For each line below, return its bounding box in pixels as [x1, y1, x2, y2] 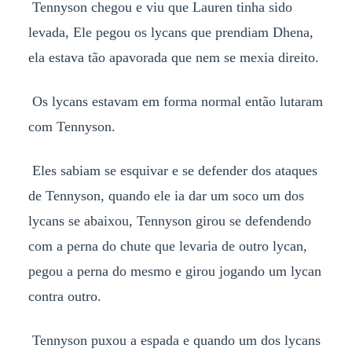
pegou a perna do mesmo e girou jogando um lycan [27, 262, 321, 279]
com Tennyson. [27, 118, 115, 134]
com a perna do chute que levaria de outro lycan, [27, 237, 307, 254]
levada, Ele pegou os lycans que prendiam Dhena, [27, 24, 313, 40]
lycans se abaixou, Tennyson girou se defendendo [27, 212, 311, 229]
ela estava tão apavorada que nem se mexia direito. [27, 49, 319, 65]
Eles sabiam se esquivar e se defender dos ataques [27, 162, 317, 178]
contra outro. [27, 288, 101, 304]
